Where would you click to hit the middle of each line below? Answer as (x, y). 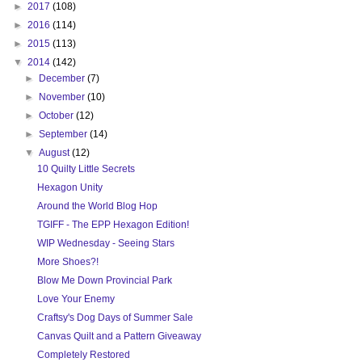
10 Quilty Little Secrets (86, 169)
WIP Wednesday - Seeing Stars (105, 244)
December (63, 79)
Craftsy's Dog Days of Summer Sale (115, 318)
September (65, 135)
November (63, 97)
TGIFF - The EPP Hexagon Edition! (113, 225)
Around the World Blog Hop (97, 206)
